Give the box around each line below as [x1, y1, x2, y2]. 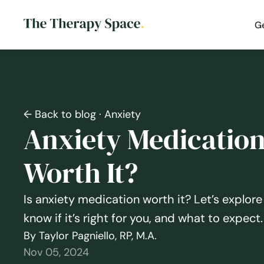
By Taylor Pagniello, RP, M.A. [24, 229, 157, 243]
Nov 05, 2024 [24, 245, 89, 259]
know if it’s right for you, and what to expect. [24, 210, 263, 226]
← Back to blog [24, 107, 96, 121]
